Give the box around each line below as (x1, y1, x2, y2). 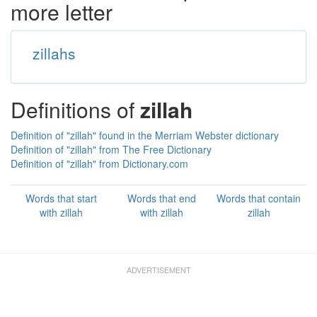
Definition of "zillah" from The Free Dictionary (11, 142, 212, 156)
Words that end (127, 191, 196, 205)
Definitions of (11, 94, 140, 125)
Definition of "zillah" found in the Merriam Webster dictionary (11, 128, 279, 142)
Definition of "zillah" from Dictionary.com (11, 156, 188, 171)
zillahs (32, 42, 76, 64)
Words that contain (217, 191, 301, 205)
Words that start (25, 191, 97, 205)
